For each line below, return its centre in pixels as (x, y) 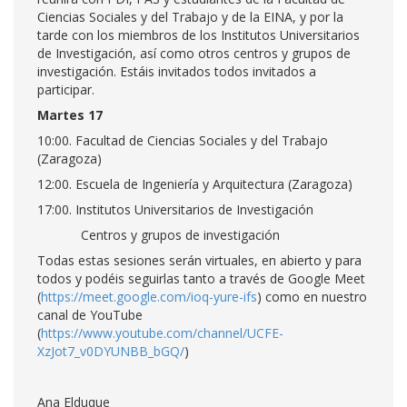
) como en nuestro (312, 297)
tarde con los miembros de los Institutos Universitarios (199, 35)
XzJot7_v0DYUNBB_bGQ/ (111, 351)
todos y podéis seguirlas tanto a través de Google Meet (201, 278)
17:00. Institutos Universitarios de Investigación (175, 209)
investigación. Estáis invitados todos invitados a (177, 71)
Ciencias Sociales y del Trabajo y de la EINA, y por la (190, 17)
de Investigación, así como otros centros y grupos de (194, 53)
